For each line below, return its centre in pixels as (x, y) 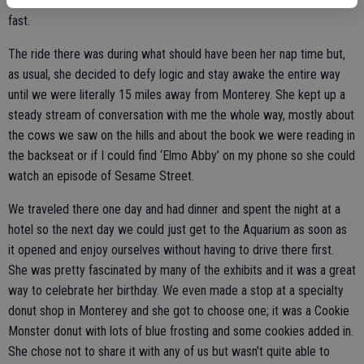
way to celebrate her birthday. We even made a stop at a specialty (176, 290)
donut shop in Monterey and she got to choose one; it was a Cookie (179, 311)
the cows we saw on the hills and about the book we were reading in (182, 135)
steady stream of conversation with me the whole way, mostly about (181, 115)
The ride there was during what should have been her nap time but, (177, 54)
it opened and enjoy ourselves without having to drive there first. (171, 250)
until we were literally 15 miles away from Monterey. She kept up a (177, 95)
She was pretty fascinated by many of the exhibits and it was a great (182, 270)
